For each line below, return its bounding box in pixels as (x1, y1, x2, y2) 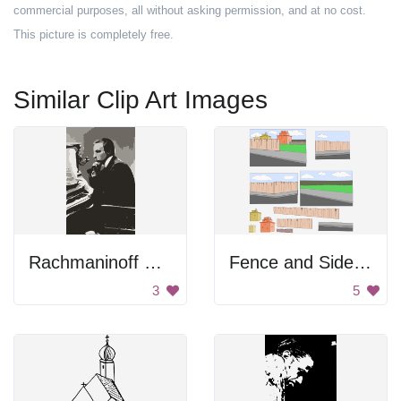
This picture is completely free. (13, 28, 174, 41)
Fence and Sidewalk (354, 252, 371, 272)
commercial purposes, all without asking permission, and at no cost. (13, 4, 366, 17)
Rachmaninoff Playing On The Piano (144, 252, 162, 272)
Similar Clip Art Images (13, 86, 268, 114)
